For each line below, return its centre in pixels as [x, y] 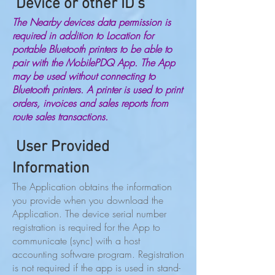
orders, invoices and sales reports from [90, 103]
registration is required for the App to [86, 227]
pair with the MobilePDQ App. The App [94, 63]
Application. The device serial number [89, 214]
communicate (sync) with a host [76, 241]
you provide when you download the [88, 200]
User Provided [61, 147]
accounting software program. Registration [98, 254]
